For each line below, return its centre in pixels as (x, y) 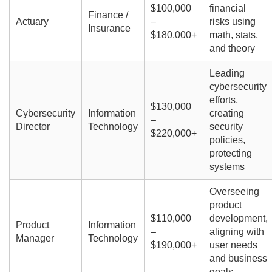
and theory (232, 49)
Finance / (108, 15)
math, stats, (233, 35)
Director (32, 127)
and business (238, 259)
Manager (35, 239)
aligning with (236, 232)
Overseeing (234, 192)
